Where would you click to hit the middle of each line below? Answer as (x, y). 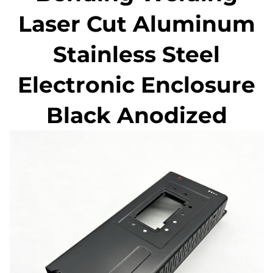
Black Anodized (136, 115)
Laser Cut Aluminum (136, 24)
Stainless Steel (136, 55)
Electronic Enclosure (136, 85)
